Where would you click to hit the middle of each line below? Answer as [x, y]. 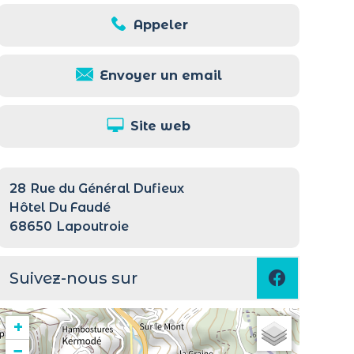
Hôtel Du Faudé [60, 208]
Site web [161, 126]
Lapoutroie [93, 227]
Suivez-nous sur [74, 279]
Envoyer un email [160, 76]
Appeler [160, 25]
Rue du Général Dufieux [108, 189]
